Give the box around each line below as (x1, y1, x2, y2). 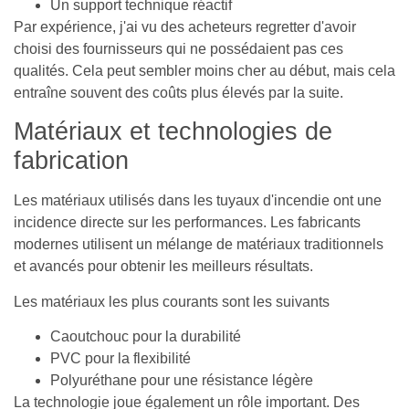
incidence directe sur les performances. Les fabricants (14, 215, 361, 231)
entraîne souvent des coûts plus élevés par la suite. (14, 84, 343, 100)
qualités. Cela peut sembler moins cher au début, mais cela (14, 62, 395, 79)
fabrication (14, 147, 129, 175)
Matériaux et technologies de (14, 118, 332, 146)
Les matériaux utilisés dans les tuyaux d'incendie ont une (14, 193, 382, 209)
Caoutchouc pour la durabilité (50, 328, 241, 344)
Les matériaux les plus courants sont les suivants (14, 293, 330, 309)
